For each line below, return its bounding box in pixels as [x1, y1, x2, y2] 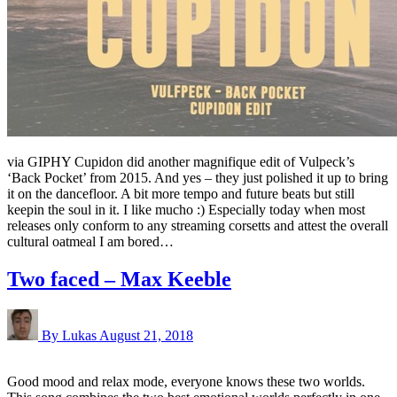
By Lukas [42, 327, 99, 343]
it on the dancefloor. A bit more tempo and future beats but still [7, 185, 354, 201]
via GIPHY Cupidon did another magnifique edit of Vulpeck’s [7, 153, 354, 169]
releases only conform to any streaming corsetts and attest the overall [7, 217, 388, 233]
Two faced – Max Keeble [7, 267, 231, 291]
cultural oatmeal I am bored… [7, 233, 174, 249]
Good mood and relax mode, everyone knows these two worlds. [7, 373, 365, 389]
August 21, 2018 [99, 327, 193, 343]
